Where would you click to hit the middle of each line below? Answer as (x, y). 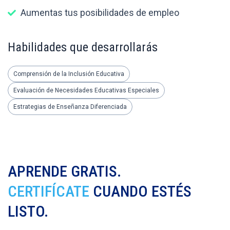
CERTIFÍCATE (49, 191)
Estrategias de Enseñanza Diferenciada (70, 107)
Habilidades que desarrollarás (83, 47)
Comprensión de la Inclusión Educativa (69, 74)
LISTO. (28, 211)
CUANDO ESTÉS (140, 191)
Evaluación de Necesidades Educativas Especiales (86, 90)
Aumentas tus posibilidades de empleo (100, 12)
